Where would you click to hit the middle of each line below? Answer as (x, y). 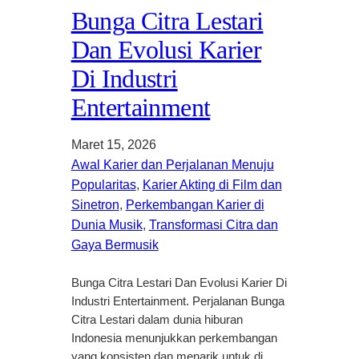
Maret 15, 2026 (113, 144)
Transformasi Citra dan (213, 224)
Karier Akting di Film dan (212, 184)
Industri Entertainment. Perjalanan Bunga (177, 301)
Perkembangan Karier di (195, 204)
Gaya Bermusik (115, 244)
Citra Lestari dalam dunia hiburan (157, 319)
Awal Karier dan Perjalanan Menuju (172, 164)
